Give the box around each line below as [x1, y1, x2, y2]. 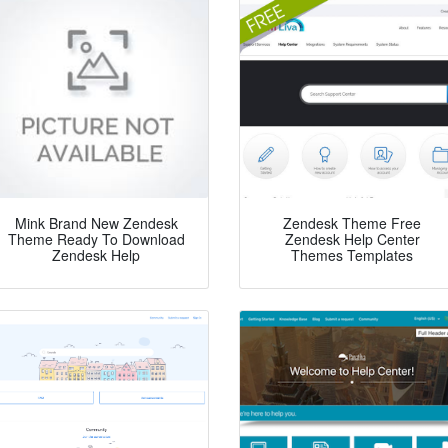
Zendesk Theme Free [283, 213, 421, 234]
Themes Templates [291, 245, 413, 266]
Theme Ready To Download [7, 229, 185, 250]
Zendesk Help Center [284, 229, 420, 250]
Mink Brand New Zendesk [14, 213, 178, 234]
